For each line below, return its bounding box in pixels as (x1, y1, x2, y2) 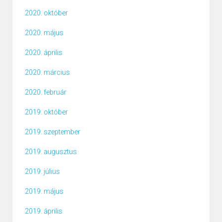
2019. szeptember (25, 128, 80, 136)
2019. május (25, 187, 63, 196)
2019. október (25, 108, 68, 116)
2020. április (25, 49, 62, 57)
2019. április (25, 207, 62, 216)
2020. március (25, 68, 70, 77)
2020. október (25, 9, 68, 17)
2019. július (25, 167, 60, 176)
